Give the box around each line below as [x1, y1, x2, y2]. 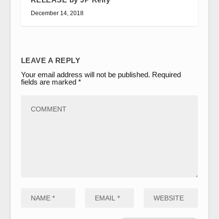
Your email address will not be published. [21, 70, 150, 79]
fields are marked [21, 77, 78, 86]
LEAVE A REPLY [21, 56, 81, 65]
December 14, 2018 [30, 9, 84, 17]
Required [152, 70, 181, 79]
